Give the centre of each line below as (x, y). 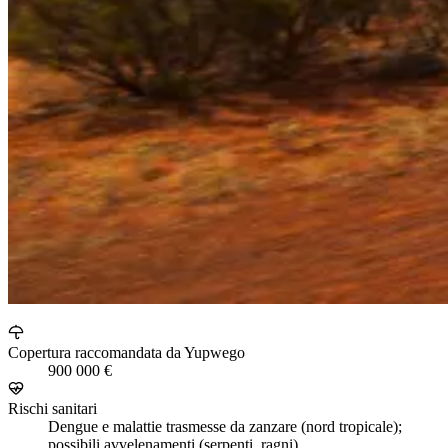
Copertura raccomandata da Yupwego (126, 352)
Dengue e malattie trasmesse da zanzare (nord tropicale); (225, 426)
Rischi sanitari (52, 408)
